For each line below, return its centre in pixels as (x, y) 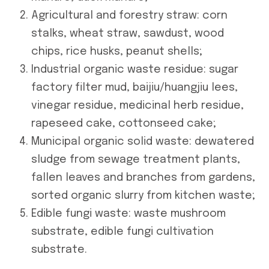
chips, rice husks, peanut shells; (117, 51)
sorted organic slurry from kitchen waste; (143, 195)
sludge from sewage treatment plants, (136, 159)
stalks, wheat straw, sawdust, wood (128, 33)
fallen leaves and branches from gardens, (143, 177)
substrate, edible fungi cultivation (122, 231)
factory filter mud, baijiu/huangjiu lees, (134, 87)
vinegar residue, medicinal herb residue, (138, 105)
